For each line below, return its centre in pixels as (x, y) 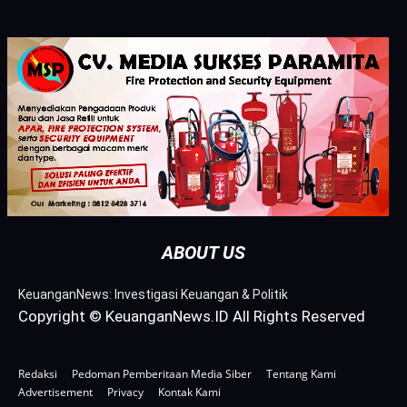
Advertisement (55, 392)
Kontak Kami (189, 392)
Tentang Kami (301, 373)
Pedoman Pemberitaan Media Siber (162, 373)
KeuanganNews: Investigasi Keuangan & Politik (153, 294)
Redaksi (38, 373)
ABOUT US (203, 252)
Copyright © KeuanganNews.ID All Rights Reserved (192, 316)
